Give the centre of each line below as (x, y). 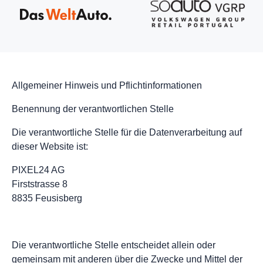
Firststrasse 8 (40, 184)
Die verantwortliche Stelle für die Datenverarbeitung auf (127, 133)
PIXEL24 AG (38, 170)
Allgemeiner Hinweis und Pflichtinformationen (107, 86)
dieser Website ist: (50, 147)
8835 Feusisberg (47, 198)
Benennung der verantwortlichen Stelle (93, 109)
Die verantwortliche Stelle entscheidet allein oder (114, 245)
